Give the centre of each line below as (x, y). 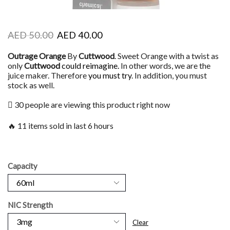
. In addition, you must (169, 75)
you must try (110, 75)
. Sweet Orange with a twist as (167, 56)
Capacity (23, 166)
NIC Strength (30, 205)
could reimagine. (90, 65)
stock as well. (31, 85)
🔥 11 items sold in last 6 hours (61, 125)
